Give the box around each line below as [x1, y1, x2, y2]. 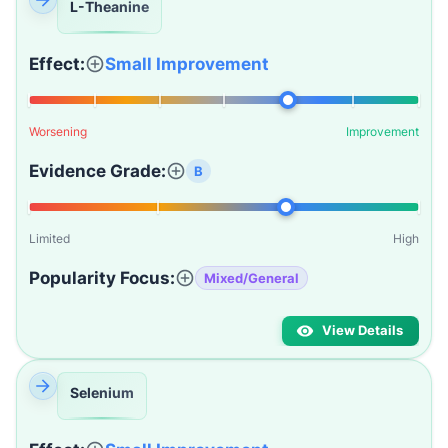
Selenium [70, 384, 134, 401]
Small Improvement [105, 54, 269, 74]
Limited [29, 231, 70, 246]
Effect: [29, 54, 85, 74]
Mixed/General [204, 269, 299, 286]
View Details [322, 323, 403, 338]
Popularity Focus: [29, 268, 175, 288]
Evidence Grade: [29, 161, 166, 181]
